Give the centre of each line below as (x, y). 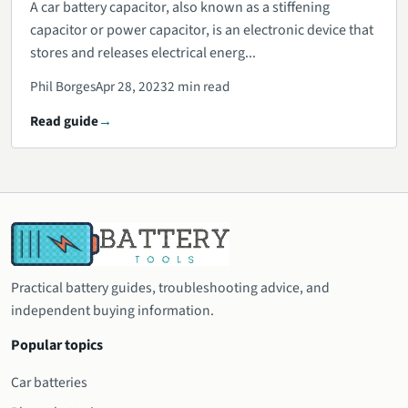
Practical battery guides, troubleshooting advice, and (170, 288)
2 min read (199, 87)
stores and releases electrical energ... (143, 53)
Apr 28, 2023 (132, 87)
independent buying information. (112, 311)
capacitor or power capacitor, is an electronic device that (202, 31)
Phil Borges (63, 87)
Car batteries (49, 383)
